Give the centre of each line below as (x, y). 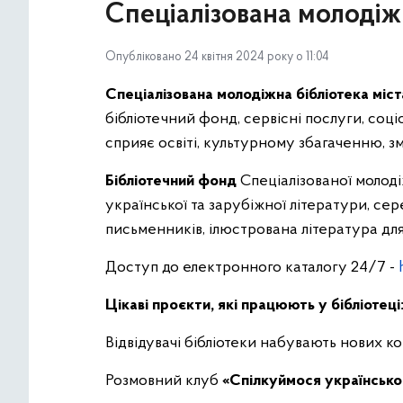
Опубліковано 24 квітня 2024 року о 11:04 (217, 57)
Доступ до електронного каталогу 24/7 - (252, 268)
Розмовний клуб (164, 381)
